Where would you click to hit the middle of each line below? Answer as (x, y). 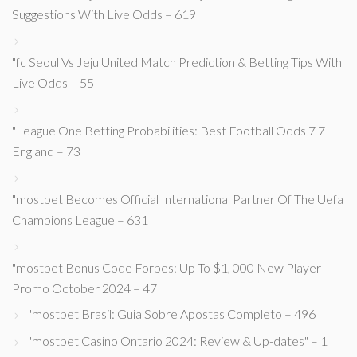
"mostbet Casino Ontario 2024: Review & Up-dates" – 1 (178, 341)
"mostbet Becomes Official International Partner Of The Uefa (178, 199)
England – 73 (46, 151)
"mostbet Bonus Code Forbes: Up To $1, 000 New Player (167, 267)
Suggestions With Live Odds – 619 (104, 14)
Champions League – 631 (80, 220)
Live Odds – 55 (53, 82)
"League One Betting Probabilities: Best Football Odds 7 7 (169, 130)
